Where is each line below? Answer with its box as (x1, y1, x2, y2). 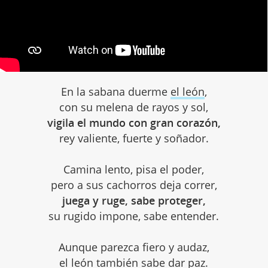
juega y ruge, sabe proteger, (62, 193, 206, 208)
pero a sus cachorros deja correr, (50, 178, 217, 193)
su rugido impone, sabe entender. (48, 209, 220, 224)
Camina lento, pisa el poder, (63, 162, 205, 177)
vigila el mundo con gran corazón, (47, 115, 221, 130)
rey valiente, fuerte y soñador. (59, 131, 209, 146)
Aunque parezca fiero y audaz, (58, 240, 209, 255)
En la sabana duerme (60, 84, 170, 99)
